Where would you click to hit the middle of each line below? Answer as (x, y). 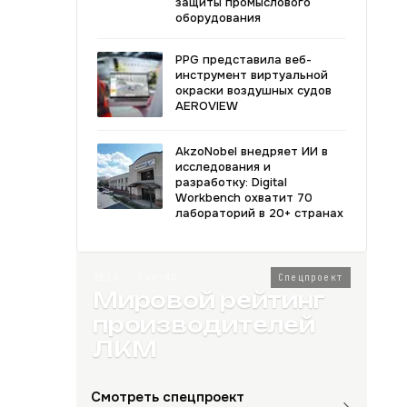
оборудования (218, 18)
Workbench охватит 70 (244, 198)
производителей (204, 325)
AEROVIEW (207, 106)
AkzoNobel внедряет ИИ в (252, 151)
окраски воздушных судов (253, 90)
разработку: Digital (231, 182)
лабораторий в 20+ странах (259, 213)
